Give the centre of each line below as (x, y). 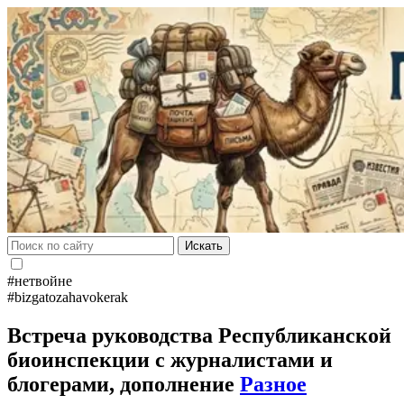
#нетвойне (40, 281)
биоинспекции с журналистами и (170, 359)
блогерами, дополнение (124, 384)
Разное (273, 384)
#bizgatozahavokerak (68, 297)
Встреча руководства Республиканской (199, 335)
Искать (204, 246)
